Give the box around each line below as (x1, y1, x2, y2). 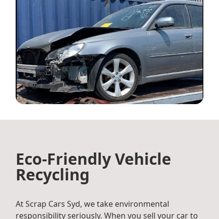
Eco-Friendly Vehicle (16, 148, 171, 170)
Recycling (16, 164, 89, 185)
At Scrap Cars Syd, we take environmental (16, 198, 169, 210)
